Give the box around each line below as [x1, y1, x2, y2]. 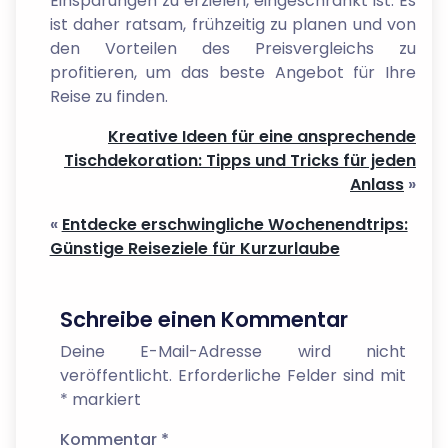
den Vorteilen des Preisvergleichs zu [49, 36, 416, 60]
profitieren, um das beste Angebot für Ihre [49, 60, 416, 84]
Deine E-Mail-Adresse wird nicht [59, 339, 406, 363]
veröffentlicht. [59, 363, 172, 387]
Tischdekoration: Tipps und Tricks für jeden [64, 148, 416, 172]
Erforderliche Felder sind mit [177, 363, 407, 387]
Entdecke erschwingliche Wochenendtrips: [61, 212, 408, 236]
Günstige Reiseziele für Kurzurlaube [49, 236, 340, 260]
